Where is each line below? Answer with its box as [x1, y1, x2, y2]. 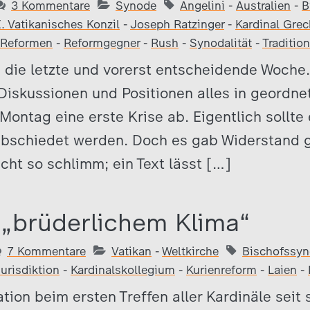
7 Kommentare [7, 244, 86, 258]
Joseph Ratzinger [130, 17, 224, 31]
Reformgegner [64, 36, 140, 50]
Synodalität [190, 36, 252, 50]
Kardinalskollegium [71, 263, 175, 277]
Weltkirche [162, 244, 219, 258]
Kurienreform [186, 263, 257, 277]
